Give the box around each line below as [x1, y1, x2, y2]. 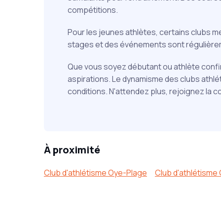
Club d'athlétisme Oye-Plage [43, 167, 147, 178]
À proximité [43, 143, 100, 156]
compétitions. [67, 4, 118, 15]
